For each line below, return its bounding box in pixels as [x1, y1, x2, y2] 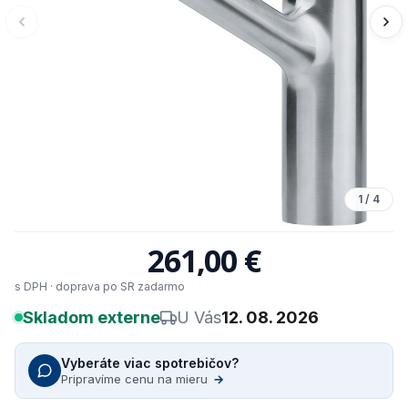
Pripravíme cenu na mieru [61, 372, 211, 386]
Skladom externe [23, 308, 160, 327]
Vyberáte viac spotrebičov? [61, 355, 239, 371]
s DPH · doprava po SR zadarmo [15, 280, 185, 293]
